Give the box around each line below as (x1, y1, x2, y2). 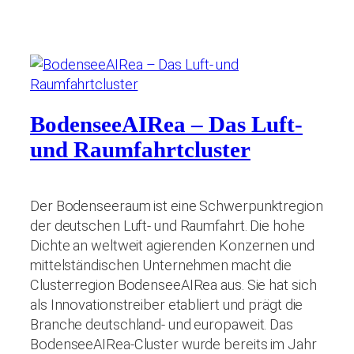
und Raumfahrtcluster (30, 137, 250, 163)
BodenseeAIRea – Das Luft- (30, 112, 303, 137)
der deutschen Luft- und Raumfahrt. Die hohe (30, 217, 305, 235)
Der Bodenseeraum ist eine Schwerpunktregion (30, 198, 323, 215)
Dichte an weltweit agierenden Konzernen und (30, 237, 314, 254)
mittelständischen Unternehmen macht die (30, 257, 292, 274)
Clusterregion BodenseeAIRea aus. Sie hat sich (30, 277, 317, 294)
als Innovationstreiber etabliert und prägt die (30, 296, 303, 314)
